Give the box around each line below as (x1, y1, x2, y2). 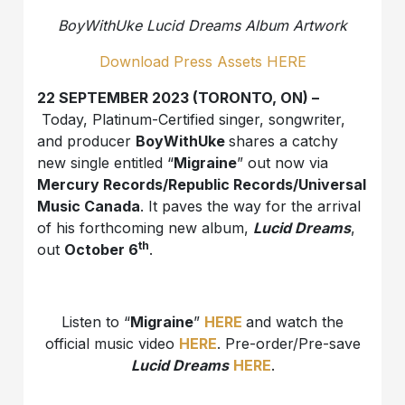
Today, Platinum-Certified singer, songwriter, (37, 110, 346, 129)
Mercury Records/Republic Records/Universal (37, 175, 367, 194)
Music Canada (37, 197, 141, 216)
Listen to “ (61, 313, 130, 332)
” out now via (237, 154, 329, 173)
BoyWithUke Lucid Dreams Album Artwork (58, 16, 347, 35)
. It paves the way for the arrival (140, 197, 362, 216)
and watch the (246, 313, 344, 332)
